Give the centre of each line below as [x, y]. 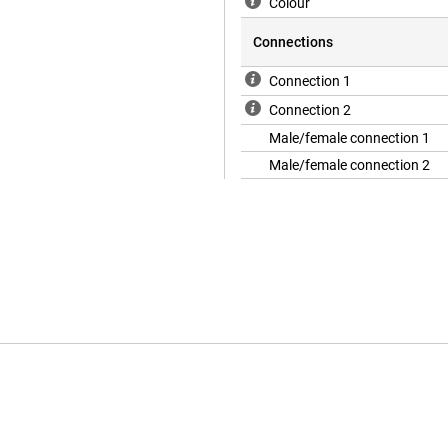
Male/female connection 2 [349, 165]
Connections [293, 42]
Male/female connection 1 [349, 138]
